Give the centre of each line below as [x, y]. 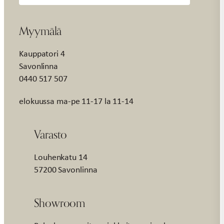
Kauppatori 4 [42, 54]
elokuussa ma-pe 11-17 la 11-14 [76, 101]
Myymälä [40, 31]
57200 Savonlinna [66, 170]
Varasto [51, 134]
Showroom [60, 203]
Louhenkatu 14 [61, 157]
